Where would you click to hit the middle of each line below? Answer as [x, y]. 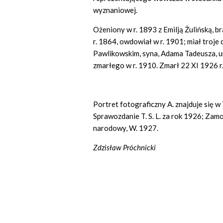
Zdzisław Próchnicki [124, 148]
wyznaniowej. [115, 10]
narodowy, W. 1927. [126, 128]
